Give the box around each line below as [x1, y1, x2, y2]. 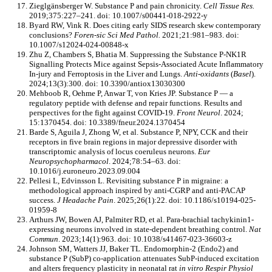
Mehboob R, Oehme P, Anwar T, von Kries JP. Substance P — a [29, 89, 233, 98]
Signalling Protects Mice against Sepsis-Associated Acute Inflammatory [29, 59, 263, 69]
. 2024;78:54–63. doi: [109, 157, 181, 166]
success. [29, 195, 57, 205]
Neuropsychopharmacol [29, 157, 109, 166]
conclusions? [29, 30, 74, 40]
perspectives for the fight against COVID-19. [29, 108, 177, 118]
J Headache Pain [57, 195, 114, 205]
